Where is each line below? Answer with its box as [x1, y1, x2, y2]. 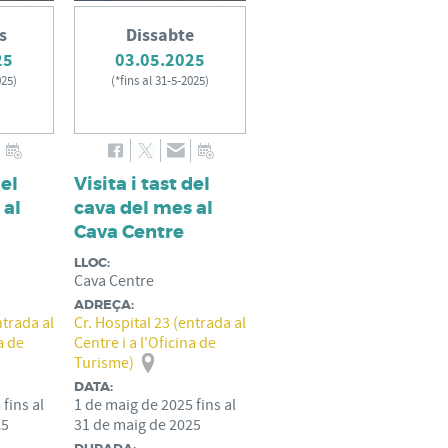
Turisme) [74, 353, 134, 373]
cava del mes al [74, 196, 213, 220]
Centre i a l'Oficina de [74, 333, 216, 353]
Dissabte [126, 23, 194, 48]
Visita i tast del [74, 172, 210, 196]
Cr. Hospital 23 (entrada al [74, 313, 246, 333]
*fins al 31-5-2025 [115, 73, 205, 89]
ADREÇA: [74, 296, 134, 313]
